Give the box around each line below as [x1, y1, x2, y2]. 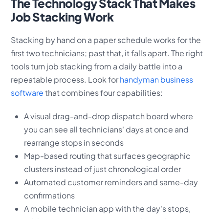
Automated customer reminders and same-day [23, 176, 198, 187]
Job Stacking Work [11, 9, 114, 24]
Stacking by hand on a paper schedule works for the [11, 34, 201, 45]
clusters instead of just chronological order [23, 163, 181, 174]
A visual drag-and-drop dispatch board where [23, 110, 193, 121]
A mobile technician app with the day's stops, [23, 203, 191, 214]
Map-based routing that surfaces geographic [23, 150, 191, 161]
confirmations [23, 190, 75, 200]
